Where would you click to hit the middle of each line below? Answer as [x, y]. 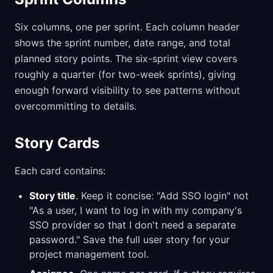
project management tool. [89, 254]
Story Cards [57, 143]
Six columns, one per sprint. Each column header [127, 27]
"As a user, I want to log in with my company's [136, 210]
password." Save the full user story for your [129, 239]
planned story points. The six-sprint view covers [126, 58]
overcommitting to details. [76, 106]
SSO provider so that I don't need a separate [133, 225]
